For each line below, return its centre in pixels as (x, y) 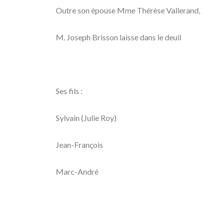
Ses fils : (69, 91)
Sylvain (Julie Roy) (86, 118)
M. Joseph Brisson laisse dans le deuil (118, 37)
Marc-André (77, 171)
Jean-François (79, 145)
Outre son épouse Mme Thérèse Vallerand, (128, 10)
